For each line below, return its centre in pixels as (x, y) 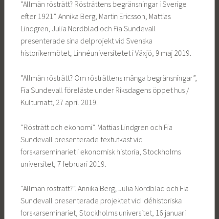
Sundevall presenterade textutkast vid (81, 139)
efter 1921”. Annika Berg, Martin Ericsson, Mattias (95, 16)
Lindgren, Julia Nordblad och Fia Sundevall (88, 29)
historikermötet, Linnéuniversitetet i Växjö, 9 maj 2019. (106, 53)
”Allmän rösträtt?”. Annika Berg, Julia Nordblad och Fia (104, 188)
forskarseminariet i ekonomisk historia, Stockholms (100, 151)
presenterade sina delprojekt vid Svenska (86, 41)
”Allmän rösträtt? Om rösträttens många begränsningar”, (109, 78)
